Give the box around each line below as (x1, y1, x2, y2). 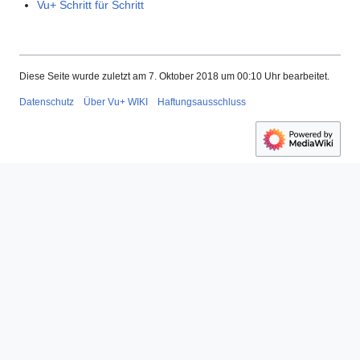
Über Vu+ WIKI (84, 96, 148, 108)
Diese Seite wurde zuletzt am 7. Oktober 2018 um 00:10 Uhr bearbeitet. (19, 71, 329, 83)
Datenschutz (19, 96, 74, 108)
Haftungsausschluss (157, 96, 246, 108)
